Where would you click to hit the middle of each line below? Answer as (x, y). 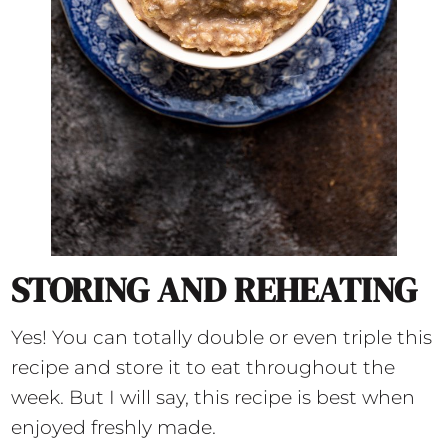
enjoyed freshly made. (114, 427)
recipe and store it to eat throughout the (203, 367)
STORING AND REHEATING (214, 289)
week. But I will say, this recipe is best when (213, 397)
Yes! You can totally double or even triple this (222, 337)
